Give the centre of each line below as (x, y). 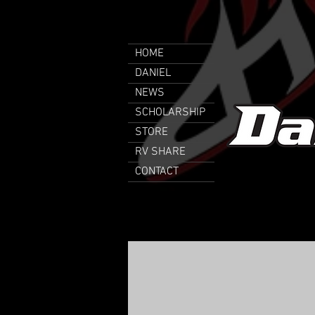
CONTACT (157, 172)
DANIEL (153, 73)
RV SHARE (160, 152)
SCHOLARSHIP (170, 112)
